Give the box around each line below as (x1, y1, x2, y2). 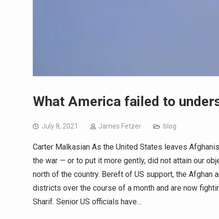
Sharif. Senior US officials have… (33, 197, 142, 206)
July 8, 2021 (42, 122, 78, 130)
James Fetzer (98, 122, 141, 130)
